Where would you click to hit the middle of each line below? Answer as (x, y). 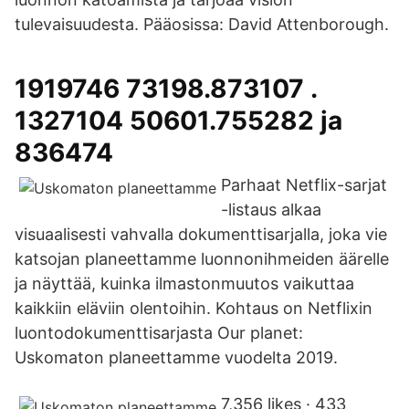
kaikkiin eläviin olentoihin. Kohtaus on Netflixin (194, 308)
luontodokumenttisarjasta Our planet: (159, 333)
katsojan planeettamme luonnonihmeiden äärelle (202, 259)
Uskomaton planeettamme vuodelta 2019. (176, 357)
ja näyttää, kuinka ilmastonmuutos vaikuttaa (184, 283)
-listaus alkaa (271, 210)
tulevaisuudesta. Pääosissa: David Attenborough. (202, 24)
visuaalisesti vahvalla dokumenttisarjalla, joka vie (201, 234)
